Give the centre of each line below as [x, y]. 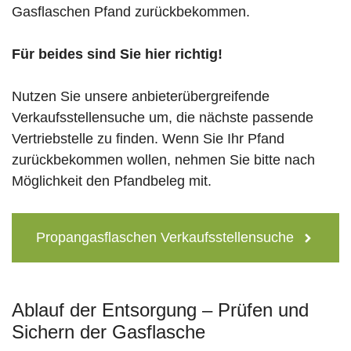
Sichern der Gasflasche [109, 332]
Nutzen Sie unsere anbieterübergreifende [141, 97]
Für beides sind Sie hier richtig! [117, 54]
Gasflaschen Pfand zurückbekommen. [131, 12]
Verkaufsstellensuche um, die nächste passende [163, 118]
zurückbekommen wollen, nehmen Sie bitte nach [163, 160]
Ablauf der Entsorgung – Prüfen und [160, 310]
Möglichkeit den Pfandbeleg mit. [112, 181]
